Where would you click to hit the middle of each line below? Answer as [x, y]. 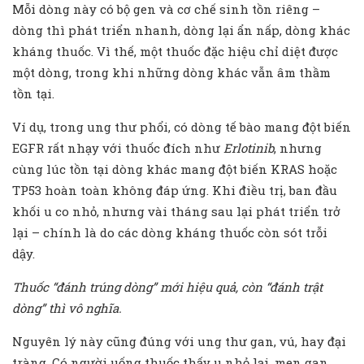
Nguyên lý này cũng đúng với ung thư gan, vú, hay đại [179, 342]
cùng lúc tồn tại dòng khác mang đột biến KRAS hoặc [175, 169]
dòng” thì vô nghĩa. [69, 308]
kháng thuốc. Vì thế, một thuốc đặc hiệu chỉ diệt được [175, 52]
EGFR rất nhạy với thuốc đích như [118, 148]
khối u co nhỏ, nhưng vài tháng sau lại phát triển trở [176, 212]
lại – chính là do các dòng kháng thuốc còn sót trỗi [170, 233]
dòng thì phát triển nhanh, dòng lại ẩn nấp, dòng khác [181, 30]
